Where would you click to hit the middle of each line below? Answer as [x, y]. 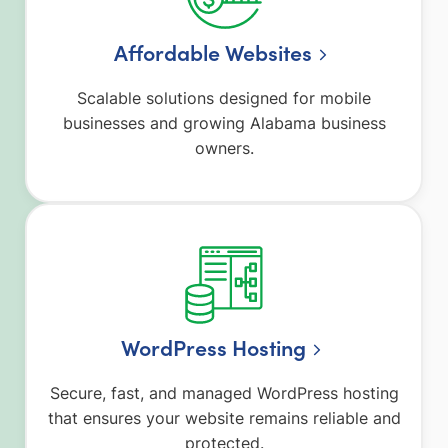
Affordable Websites [213, 51]
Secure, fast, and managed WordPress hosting [224, 393]
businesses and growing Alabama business [224, 122]
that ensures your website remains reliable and [224, 418]
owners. [224, 147]
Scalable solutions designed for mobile [224, 97]
